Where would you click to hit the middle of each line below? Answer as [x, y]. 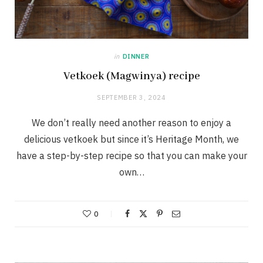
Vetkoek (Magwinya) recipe [131, 76]
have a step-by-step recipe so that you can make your [131, 155]
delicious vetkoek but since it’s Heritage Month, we [131, 139]
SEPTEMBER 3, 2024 [131, 97]
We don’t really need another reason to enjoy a [131, 122]
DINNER [136, 56]
